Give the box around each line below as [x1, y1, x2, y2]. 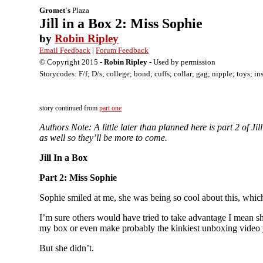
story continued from [39, 104, 100, 112]
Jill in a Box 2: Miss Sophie [39, 16, 203, 31]
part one [99, 104, 122, 112]
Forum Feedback [96, 46, 149, 55]
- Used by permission [147, 58, 216, 66]
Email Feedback [39, 46, 91, 55]
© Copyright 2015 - [39, 58, 104, 66]
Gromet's [39, 6, 71, 15]
